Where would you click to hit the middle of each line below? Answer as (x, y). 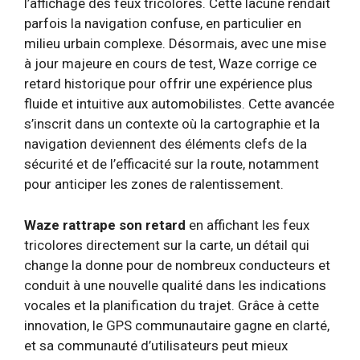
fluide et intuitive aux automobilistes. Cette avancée (179, 104)
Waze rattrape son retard (105, 225)
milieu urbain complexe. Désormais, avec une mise (175, 43)
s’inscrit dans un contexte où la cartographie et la (172, 124)
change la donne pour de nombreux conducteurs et (177, 265)
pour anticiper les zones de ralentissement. (154, 184)
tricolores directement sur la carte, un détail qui (167, 245)
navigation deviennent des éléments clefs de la (166, 144)
